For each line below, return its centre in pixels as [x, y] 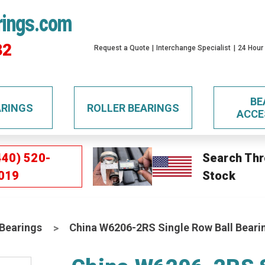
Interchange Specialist [194, 48]
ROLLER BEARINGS [133, 108]
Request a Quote [122, 48]
